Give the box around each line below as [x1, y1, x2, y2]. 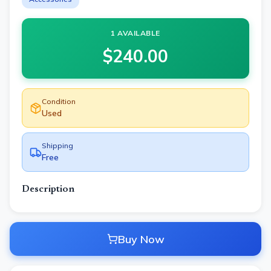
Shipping [42, 141, 73, 150]
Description [22, 184, 74, 194]
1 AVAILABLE [111, 28, 160, 38]
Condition [42, 97, 76, 106]
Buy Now [117, 232, 165, 246]
